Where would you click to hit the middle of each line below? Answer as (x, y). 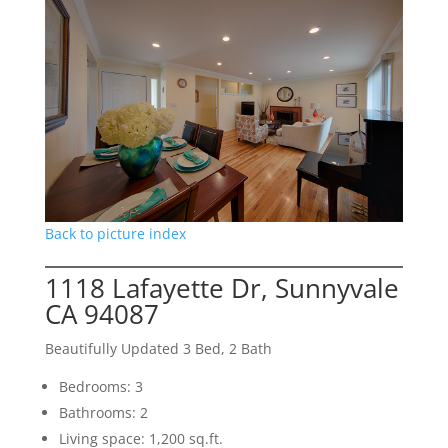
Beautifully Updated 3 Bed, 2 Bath (158, 348)
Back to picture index (115, 233)
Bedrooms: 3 (100, 386)
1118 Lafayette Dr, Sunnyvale (221, 287)
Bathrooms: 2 (103, 412)
